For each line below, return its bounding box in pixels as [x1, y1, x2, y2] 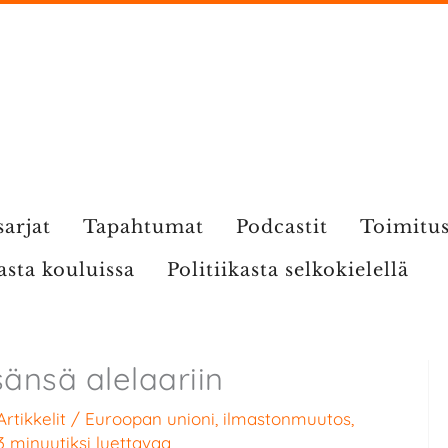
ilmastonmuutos [223, 408, 351, 429]
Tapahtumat [82, 216, 204, 238]
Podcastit [235, 216, 328, 238]
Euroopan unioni [85, 408, 215, 429]
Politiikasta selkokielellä [167, 259, 409, 281]
